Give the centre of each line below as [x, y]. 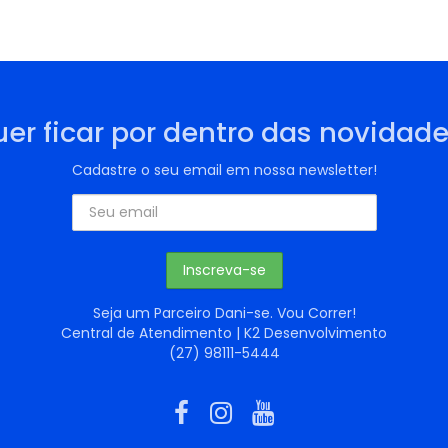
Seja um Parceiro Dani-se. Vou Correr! [224, 313]
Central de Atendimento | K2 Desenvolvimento [224, 333]
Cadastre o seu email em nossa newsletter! [224, 170]
